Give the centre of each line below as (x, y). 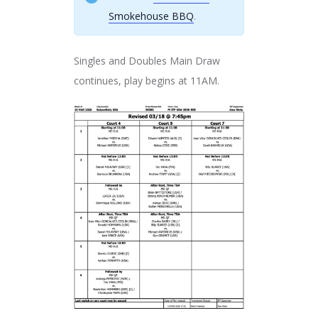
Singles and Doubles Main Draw (147, 60)
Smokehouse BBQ (151, 16)
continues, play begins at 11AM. (148, 80)
